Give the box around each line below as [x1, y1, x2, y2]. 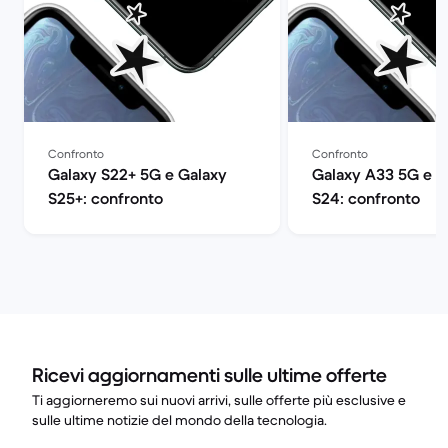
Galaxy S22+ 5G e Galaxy [48, 164, 227, 184]
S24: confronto [312, 188, 420, 208]
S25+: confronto [48, 188, 163, 208]
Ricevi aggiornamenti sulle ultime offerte [32, 363, 387, 388]
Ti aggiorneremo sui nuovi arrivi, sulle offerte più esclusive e [32, 391, 406, 409]
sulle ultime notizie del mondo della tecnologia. [32, 411, 327, 429]
